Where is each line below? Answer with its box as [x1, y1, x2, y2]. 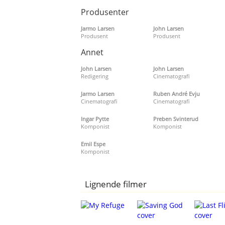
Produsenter [81, 6, 130, 18]
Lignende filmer [85, 178, 147, 190]
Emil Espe [81, 140, 106, 148]
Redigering [81, 72, 109, 80]
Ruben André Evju [153, 89, 200, 97]
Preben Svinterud [153, 115, 198, 123]
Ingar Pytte [81, 115, 109, 123]
